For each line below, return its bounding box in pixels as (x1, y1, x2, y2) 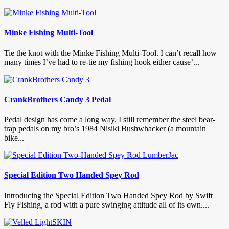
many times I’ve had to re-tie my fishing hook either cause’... (4, 57, 199, 66)
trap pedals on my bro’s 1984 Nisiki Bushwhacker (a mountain (4, 124, 206, 133)
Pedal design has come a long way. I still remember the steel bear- (4, 115, 215, 124)
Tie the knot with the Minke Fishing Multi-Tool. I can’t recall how (4, 48, 217, 57)
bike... (4, 133, 24, 143)
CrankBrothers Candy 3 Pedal (4, 95, 111, 104)
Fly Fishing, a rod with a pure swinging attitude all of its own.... (4, 200, 209, 209)
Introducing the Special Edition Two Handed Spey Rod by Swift (4, 191, 213, 200)
